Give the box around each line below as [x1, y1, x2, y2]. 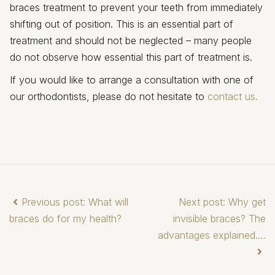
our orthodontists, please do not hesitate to [10, 90, 207, 103]
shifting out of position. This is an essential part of [10, 17, 233, 30]
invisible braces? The [173, 212, 266, 225]
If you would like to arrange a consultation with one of [10, 73, 254, 86]
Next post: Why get [179, 195, 266, 208]
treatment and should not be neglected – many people [10, 34, 252, 47]
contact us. [207, 90, 258, 103]
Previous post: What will [21, 195, 128, 208]
